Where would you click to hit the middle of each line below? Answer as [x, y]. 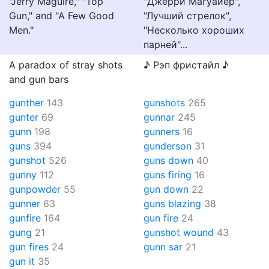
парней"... [165, 44]
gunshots [164, 103]
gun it [22, 261]
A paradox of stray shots [66, 65]
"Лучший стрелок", [187, 16]
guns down [168, 160]
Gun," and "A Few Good [62, 16]
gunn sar [163, 247]
